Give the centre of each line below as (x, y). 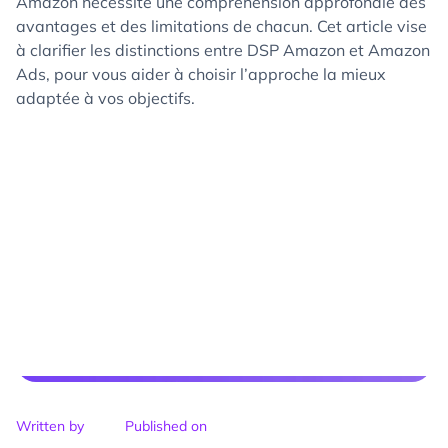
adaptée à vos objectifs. (105, 98)
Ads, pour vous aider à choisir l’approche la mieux (201, 74)
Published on (166, 426)
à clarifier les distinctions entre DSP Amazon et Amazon (223, 50)
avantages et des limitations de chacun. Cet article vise (221, 26)
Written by (50, 426)
